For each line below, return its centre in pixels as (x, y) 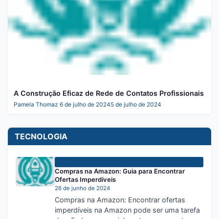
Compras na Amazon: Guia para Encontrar (120, 171)
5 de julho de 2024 (136, 104)
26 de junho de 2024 (82, 188)
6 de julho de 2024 (85, 104)
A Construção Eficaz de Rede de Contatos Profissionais (109, 93)
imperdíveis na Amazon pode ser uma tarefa (127, 210)
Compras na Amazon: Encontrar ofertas (120, 199)
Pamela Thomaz (36, 104)
